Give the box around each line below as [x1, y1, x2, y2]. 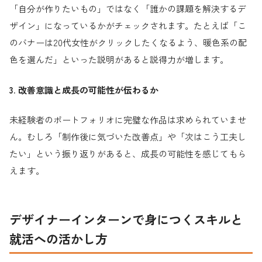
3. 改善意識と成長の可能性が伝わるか [9, 83, 158, 96]
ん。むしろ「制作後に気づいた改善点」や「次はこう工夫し [9, 130, 246, 143]
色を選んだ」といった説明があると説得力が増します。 [9, 53, 229, 66]
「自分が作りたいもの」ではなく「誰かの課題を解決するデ [9, 2, 246, 15]
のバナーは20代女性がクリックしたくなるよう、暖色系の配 [9, 36, 247, 49]
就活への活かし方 [9, 229, 108, 247]
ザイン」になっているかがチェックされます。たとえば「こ [9, 19, 246, 32]
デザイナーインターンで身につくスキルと [9, 210, 243, 228]
